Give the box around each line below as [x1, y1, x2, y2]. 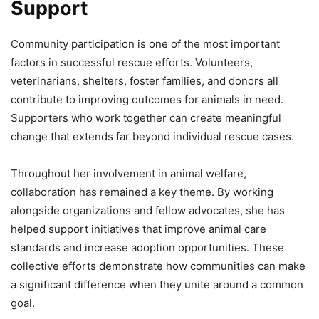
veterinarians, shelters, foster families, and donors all [11, 74, 278, 88]
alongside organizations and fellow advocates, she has [11, 204, 285, 218]
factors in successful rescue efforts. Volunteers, [11, 56, 253, 70]
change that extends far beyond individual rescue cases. [11, 130, 294, 144]
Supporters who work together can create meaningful [11, 111, 281, 125]
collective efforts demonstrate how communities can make [11, 259, 305, 273]
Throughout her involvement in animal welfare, [11, 167, 246, 181]
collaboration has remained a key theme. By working [11, 185, 273, 199]
